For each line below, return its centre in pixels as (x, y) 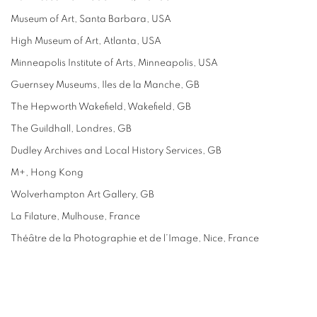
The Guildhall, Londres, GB (71, 128)
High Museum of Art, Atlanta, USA (86, 41)
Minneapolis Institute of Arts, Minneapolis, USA (114, 63)
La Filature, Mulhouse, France (75, 216)
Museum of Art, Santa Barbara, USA (91, 19)
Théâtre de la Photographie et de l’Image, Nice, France (135, 238)
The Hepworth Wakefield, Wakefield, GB (101, 106)
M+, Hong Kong (47, 172)
